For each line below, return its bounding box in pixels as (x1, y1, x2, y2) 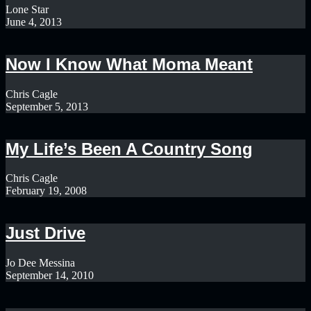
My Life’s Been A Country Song (6, 139, 253, 158)
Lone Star (6, 3, 49, 15)
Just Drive (6, 224, 85, 243)
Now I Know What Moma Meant (6, 54, 253, 74)
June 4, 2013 (6, 15, 62, 28)
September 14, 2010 (6, 269, 94, 282)
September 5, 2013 (6, 100, 88, 112)
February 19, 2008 (6, 185, 87, 197)
